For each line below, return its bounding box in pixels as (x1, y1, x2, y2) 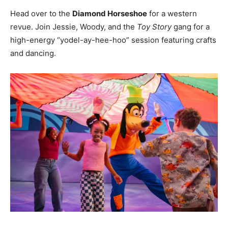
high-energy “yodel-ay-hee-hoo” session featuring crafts (10, 35, 216, 45)
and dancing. (10, 48, 56, 58)
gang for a (172, 21, 210, 32)
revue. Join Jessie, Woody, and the (10, 21, 137, 32)
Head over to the (10, 8, 72, 18)
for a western (147, 8, 197, 18)
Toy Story (137, 21, 172, 32)
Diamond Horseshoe (72, 8, 147, 18)
